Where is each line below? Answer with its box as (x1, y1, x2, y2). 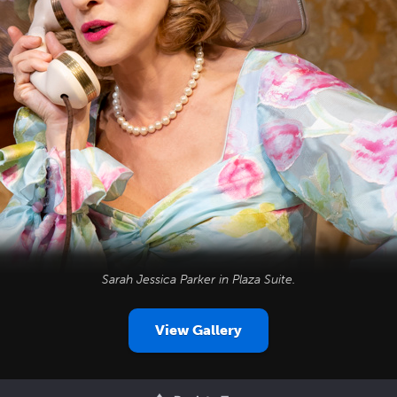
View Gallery (155, 322, 242, 339)
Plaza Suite (232, 272, 292, 287)
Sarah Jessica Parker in (102, 272, 232, 287)
